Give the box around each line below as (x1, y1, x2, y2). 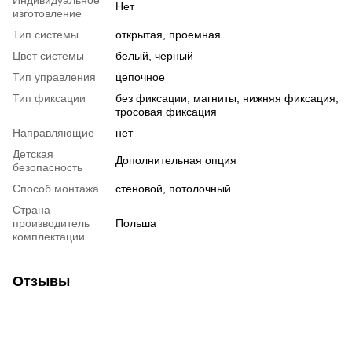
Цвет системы (13, 49, 84, 63)
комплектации (13, 230, 85, 244)
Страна (13, 203, 50, 217)
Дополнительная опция (115, 154, 236, 167)
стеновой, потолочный (115, 182, 231, 196)
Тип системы (13, 28, 79, 42)
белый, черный (115, 49, 193, 63)
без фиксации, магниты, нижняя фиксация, (115, 92, 339, 105)
